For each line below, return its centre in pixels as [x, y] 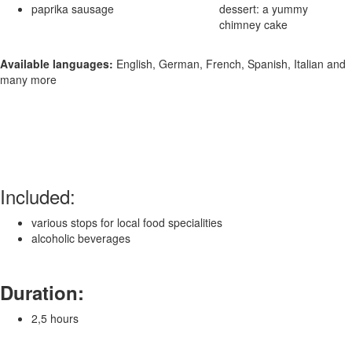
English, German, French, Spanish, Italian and [229, 63]
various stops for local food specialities [127, 222]
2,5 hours [55, 318]
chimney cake [253, 24]
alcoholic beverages [81, 238]
